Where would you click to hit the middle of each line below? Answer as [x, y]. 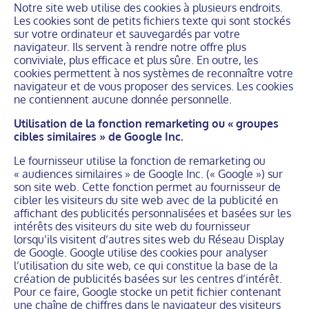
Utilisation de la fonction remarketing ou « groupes [146, 123]
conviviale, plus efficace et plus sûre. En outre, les [136, 60]
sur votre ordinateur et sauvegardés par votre [127, 34]
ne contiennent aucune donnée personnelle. [123, 99]
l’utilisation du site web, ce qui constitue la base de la [146, 266]
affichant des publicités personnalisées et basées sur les [152, 213]
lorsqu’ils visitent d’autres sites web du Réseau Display [149, 239]
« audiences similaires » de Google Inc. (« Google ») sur [148, 174]
